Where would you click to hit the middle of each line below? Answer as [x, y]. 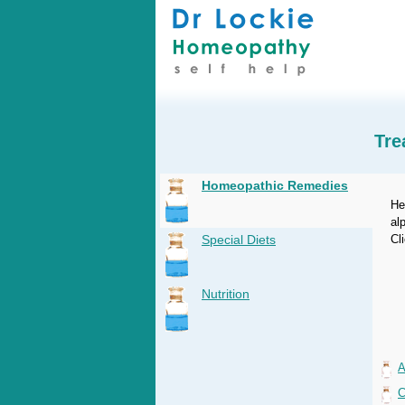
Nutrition [226, 294]
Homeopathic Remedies [275, 185]
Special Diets [239, 240]
